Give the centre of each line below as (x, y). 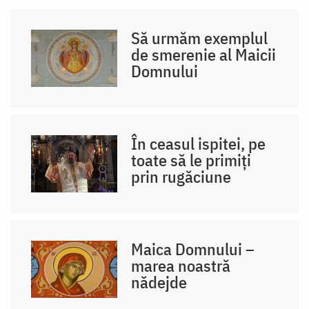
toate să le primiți (191, 160)
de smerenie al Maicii (204, 54)
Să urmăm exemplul (200, 38)
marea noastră (181, 265)
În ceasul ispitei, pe (199, 143)
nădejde (159, 282)
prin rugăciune (181, 176)
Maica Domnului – (193, 249)
